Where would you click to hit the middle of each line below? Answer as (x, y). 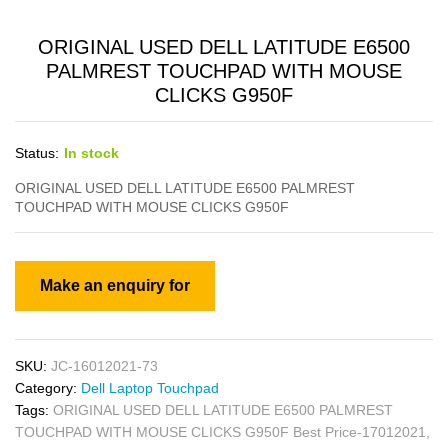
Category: (48, 388)
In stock (91, 152)
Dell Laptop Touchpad (150, 388)
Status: (37, 152)
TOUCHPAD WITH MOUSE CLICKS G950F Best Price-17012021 (220, 432)
